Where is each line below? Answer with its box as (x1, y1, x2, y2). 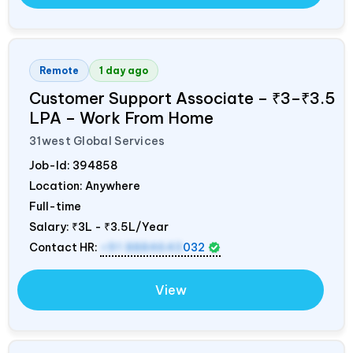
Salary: (29, 219, 72, 234)
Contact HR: (29, 240, 100, 255)
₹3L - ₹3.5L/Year (72, 219, 169, 234)
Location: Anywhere (29, 178, 140, 193)
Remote (39, 64, 79, 76)
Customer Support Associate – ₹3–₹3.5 (29, 87, 336, 108)
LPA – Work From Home (29, 107, 214, 128)
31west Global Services (29, 133, 165, 148)
